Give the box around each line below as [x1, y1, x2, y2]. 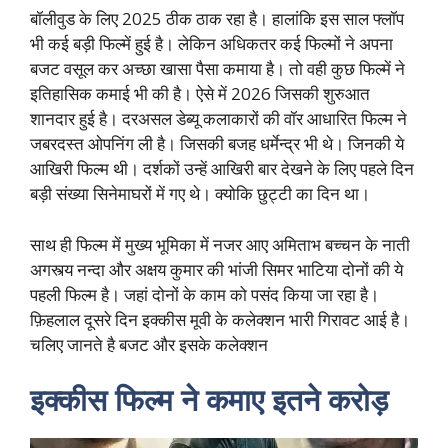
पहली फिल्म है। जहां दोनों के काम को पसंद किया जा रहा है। [30, 282, 379, 306]
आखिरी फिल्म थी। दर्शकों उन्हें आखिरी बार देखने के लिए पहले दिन [30, 157, 414, 181]
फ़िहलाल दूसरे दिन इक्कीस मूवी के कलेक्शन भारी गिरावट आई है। [30, 307, 410, 331]
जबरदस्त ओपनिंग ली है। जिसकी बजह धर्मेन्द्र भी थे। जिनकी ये [30, 132, 404, 156]
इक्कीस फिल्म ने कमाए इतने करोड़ [30, 379, 388, 421]
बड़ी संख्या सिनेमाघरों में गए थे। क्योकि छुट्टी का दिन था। [30, 182, 370, 206]
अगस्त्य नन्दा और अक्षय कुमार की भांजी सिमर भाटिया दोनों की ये [30, 257, 403, 281]
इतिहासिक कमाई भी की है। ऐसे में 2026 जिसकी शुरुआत [30, 82, 370, 106]
